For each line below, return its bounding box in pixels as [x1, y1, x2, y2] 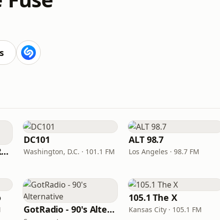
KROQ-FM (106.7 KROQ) [1, 145, 9, 157]
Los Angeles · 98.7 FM [129, 147, 199, 156]
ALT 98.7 [129, 134, 164, 145]
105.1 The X [129, 192, 178, 203]
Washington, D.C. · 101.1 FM [24, 147, 115, 156]
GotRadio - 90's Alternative [107, 203, 115, 215]
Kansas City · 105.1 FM [129, 205, 202, 214]
